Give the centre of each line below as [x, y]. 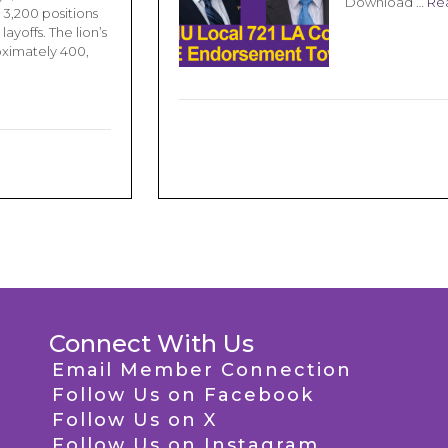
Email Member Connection [202, 370]
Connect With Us [151, 343]
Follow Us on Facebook [183, 395]
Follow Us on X [134, 420]
